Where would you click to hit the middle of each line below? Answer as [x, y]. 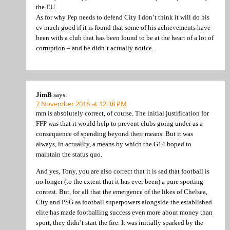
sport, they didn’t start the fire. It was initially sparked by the [120, 223]
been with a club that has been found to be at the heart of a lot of [125, 37]
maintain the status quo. [69, 154]
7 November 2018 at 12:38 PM [81, 104]
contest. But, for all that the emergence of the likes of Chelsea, [122, 192]
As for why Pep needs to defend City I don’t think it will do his [123, 17]
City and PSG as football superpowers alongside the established [124, 202]
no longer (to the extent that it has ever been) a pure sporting [120, 182]
